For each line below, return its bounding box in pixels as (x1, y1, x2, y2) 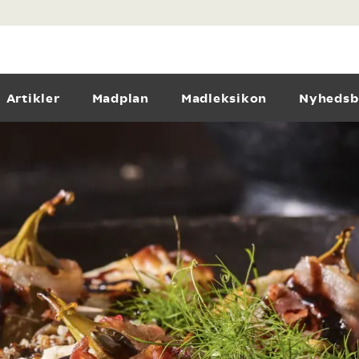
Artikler (6, 91, 60, 106)
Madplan (91, 91, 149, 106)
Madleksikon (180, 91, 267, 106)
